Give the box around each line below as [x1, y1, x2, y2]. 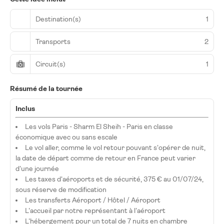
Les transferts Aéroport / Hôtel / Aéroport [25, 196, 160, 204]
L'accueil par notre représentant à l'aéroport [25, 206, 165, 214]
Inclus [15, 104, 35, 112]
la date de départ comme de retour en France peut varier [15, 154, 195, 162]
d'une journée [15, 164, 59, 172]
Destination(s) [35, 14, 81, 23]
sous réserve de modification [15, 185, 108, 193]
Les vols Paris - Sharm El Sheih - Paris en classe [25, 122, 173, 130]
